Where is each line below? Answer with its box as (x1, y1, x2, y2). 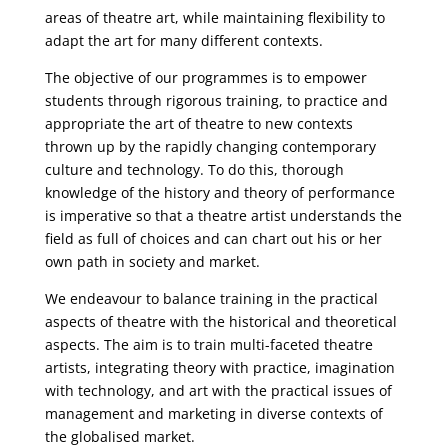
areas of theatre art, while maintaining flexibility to (44, 8, 385, 27)
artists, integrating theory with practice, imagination (44, 358, 395, 377)
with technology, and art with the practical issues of (44, 381, 392, 400)
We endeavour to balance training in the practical (44, 289, 378, 308)
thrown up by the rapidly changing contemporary (44, 137, 376, 156)
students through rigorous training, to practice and (44, 91, 388, 110)
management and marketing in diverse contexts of (44, 404, 383, 423)
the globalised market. (44, 427, 195, 446)
